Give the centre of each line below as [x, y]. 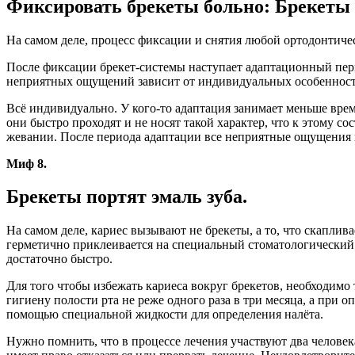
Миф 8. [27, 163]
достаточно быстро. [61, 259]
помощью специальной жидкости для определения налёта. [165, 315]
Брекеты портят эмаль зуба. [127, 197]
